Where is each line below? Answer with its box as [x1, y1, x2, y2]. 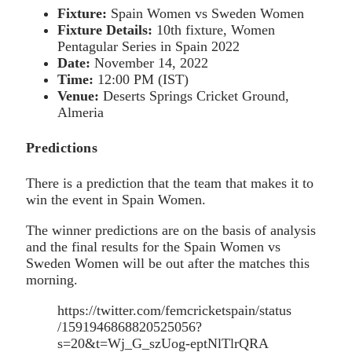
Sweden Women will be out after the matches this [26, 255, 310, 271]
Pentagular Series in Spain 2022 [57, 38, 240, 54]
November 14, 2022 [90, 54, 208, 71]
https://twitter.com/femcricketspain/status [57, 302, 291, 318]
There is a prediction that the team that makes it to [26, 174, 313, 191]
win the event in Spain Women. [26, 191, 206, 207]
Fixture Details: [57, 21, 152, 38]
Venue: [57, 87, 99, 104]
